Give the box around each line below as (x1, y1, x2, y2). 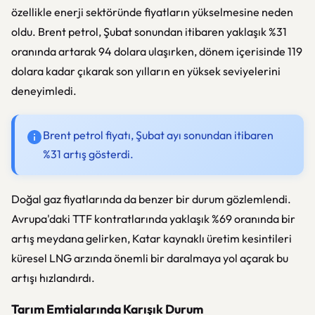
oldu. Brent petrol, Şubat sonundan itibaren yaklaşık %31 (11, 25, 287, 39)
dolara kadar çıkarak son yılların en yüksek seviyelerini (11, 64, 281, 78)
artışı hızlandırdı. (11, 271, 95, 285)
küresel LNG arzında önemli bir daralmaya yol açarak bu (11, 251, 288, 265)
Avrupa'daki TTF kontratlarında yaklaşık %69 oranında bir (11, 212, 295, 226)
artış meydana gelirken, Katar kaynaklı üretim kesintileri (11, 231, 292, 245)
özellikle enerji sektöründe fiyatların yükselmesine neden (11, 5, 293, 19)
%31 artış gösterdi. (43, 147, 134, 161)
